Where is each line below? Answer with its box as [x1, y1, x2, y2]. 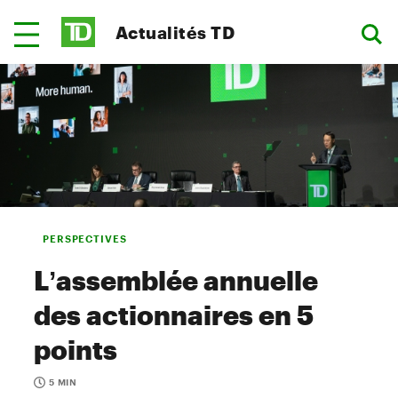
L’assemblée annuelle [34, 265, 318, 296]
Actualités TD [115, 21, 235, 43]
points [34, 334, 117, 365]
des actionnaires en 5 [34, 299, 314, 330]
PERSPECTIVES [43, 233, 127, 244]
